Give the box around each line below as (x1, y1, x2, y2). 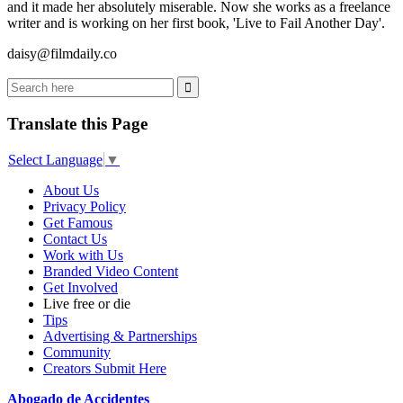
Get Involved (43, 280, 118, 296)
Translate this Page (7, 114, 148, 134)
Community (43, 345, 111, 361)
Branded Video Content (43, 264, 178, 280)
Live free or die (43, 296, 130, 312)
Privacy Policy (43, 199, 126, 215)
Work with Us (43, 247, 123, 264)
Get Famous (43, 215, 112, 231)
